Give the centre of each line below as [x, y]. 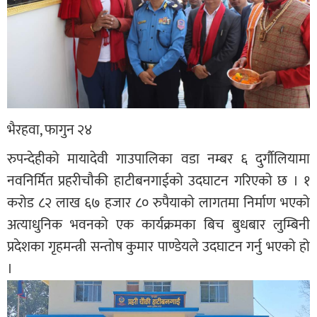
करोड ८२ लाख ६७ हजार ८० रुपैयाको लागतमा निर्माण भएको [158, 203]
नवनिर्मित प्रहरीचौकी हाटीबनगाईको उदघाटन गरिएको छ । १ [158, 181]
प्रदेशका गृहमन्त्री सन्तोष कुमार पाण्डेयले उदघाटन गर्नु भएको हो [158, 247]
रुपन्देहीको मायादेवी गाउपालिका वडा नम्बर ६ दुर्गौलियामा [158, 160]
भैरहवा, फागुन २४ [50, 131]
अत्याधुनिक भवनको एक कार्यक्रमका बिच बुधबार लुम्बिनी [158, 225]
